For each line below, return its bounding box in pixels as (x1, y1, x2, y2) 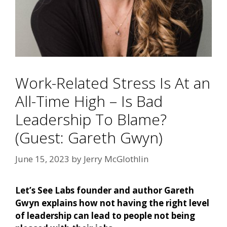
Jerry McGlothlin (84, 153, 148, 165)
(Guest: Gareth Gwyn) (15, 127, 163, 148)
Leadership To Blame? (15, 109, 167, 130)
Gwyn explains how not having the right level (15, 197, 209, 209)
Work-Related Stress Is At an (15, 72, 210, 94)
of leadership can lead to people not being (15, 209, 195, 221)
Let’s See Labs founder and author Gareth (15, 184, 194, 196)
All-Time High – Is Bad (15, 91, 163, 112)
